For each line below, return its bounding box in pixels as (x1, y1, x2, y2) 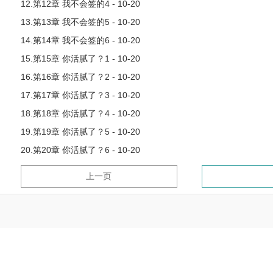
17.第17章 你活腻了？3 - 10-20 (20, 90, 140, 100)
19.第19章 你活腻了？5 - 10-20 (20, 127, 140, 136)
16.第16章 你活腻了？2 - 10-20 (20, 72, 140, 82)
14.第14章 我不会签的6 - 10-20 (20, 35, 140, 45)
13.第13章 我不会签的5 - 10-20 (20, 17, 140, 27)
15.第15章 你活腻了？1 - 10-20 (20, 54, 140, 63)
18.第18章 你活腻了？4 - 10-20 (20, 108, 140, 118)
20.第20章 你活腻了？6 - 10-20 (20, 145, 140, 155)
